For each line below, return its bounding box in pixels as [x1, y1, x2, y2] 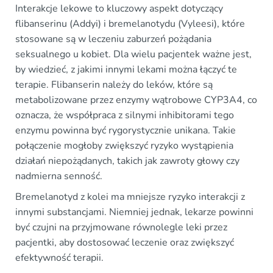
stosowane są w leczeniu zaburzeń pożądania [15, 32, 211, 46]
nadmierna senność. [15, 169, 102, 183]
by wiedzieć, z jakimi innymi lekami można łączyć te [15, 62, 237, 76]
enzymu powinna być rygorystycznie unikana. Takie [15, 123, 236, 137]
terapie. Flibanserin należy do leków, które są [15, 77, 213, 91]
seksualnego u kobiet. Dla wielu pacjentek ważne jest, [15, 47, 252, 61]
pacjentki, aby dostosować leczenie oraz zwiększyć [15, 235, 234, 249]
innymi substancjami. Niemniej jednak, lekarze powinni [15, 205, 253, 219]
